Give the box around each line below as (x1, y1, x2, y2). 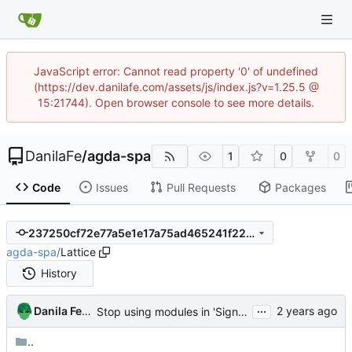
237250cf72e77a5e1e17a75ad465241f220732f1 (245, 225, 255, 240)
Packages (274, 180, 326, 194)
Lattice (60, 245, 96, 259)
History (41, 266, 78, 280)
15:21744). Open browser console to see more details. (38, 96, 314, 109)
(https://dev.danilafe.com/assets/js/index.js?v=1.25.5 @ (33, 80, 319, 93)
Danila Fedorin (82, 304, 91, 318)
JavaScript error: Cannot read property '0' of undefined (34, 64, 318, 78)
